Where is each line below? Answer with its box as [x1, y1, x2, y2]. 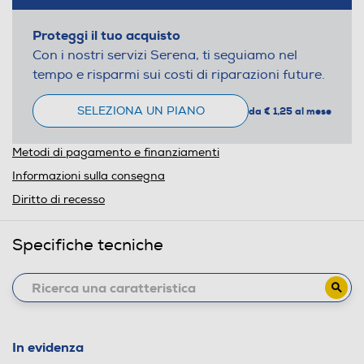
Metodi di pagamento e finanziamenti [12, 145, 219, 160]
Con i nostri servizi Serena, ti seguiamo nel [32, 47, 297, 64]
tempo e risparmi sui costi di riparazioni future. [32, 67, 325, 84]
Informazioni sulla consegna [12, 169, 165, 184]
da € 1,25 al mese [249, 104, 331, 118]
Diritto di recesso [12, 193, 105, 207]
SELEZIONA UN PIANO [76, 104, 205, 119]
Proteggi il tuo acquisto [32, 27, 180, 45]
